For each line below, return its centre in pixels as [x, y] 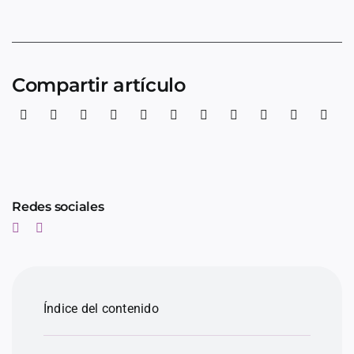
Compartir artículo [99, 85]
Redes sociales [58, 207]
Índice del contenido [101, 309]
